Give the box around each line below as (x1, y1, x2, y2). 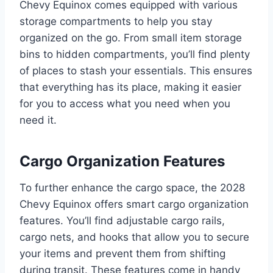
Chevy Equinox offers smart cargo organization (19, 197, 249, 210)
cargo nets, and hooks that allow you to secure (19, 230, 249, 243)
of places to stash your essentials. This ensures (19, 64, 252, 77)
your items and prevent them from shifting (19, 247, 225, 260)
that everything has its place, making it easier (19, 80, 241, 93)
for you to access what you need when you (19, 97, 230, 110)
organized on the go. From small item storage (19, 31, 242, 44)
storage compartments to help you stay (19, 15, 212, 27)
